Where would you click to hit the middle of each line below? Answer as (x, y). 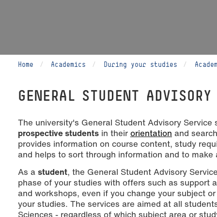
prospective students (58, 133)
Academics (69, 64)
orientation (151, 133)
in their (115, 133)
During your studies (140, 64)
